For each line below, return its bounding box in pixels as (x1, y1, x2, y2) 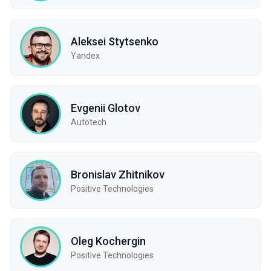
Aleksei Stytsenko (71, 34, 158, 48)
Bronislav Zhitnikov (71, 168, 165, 181)
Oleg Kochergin (71, 234, 146, 247)
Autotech (71, 117, 106, 127)
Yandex (71, 50, 100, 60)
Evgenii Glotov (71, 101, 140, 114)
